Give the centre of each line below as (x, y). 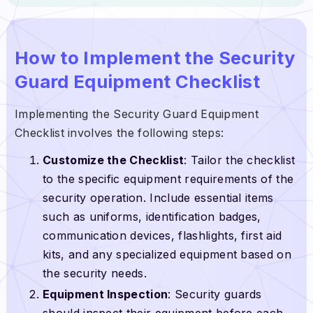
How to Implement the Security (155, 58)
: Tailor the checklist (240, 160)
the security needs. (95, 274)
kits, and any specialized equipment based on (167, 255)
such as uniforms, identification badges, (152, 217)
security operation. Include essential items (158, 198)
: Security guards (215, 294)
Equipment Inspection (105, 294)
